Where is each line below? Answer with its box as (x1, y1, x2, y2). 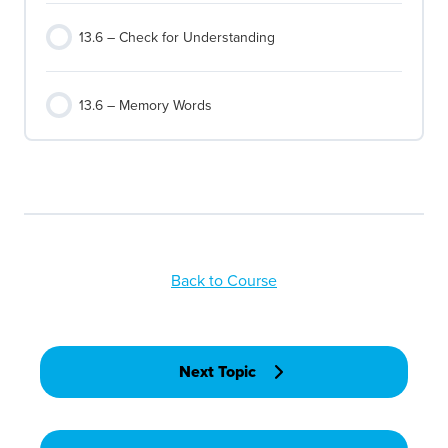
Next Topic (178, 360, 256, 384)
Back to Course (171, 269, 277, 293)
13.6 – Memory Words (79, 95, 212, 117)
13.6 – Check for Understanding (79, 27, 275, 49)
